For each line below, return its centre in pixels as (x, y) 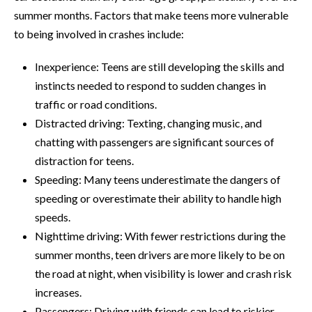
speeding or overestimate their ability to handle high (158, 198)
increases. (58, 292)
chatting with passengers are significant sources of (155, 142)
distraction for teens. (84, 161)
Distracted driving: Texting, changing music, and (148, 123)
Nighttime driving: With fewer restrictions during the (160, 236)
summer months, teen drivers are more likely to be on (160, 255)
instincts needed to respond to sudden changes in (150, 86)
